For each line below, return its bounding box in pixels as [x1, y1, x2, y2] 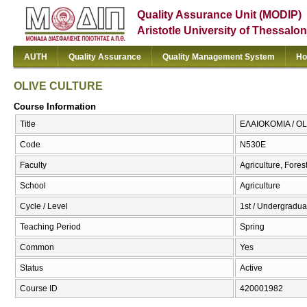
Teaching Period [20, 222, 81, 232]
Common [20, 243, 54, 253]
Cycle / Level [20, 201, 68, 212]
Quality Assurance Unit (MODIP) [137, 9, 302, 21]
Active [240, 263, 262, 273]
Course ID [20, 284, 58, 294]
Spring [240, 222, 265, 232]
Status [20, 263, 43, 273]
